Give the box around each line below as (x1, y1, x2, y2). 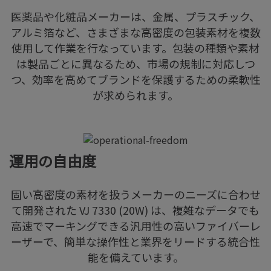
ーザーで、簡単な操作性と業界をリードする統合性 (11, 233, 260, 250)
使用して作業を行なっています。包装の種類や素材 (11, 40, 260, 56)
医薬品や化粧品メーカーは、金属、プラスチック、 (11, 8, 260, 25)
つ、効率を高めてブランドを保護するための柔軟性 (10, 71, 261, 88)
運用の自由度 (9, 150, 96, 172)
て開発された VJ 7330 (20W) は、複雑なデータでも (11, 202, 260, 218)
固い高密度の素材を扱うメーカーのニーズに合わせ (10, 186, 261, 203)
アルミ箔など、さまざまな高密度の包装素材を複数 (10, 24, 261, 41)
